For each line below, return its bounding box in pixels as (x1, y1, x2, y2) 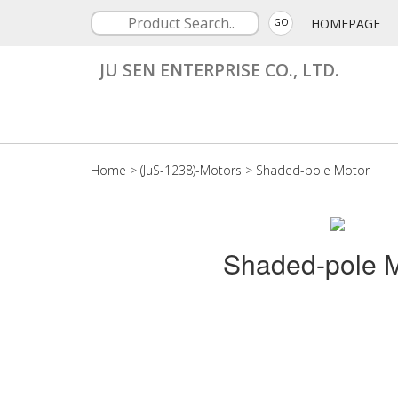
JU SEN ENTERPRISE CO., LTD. (99, 58, 339, 82)
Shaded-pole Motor (256, 162, 370, 179)
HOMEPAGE (311, 15, 380, 32)
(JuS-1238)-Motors (140, 162, 242, 179)
